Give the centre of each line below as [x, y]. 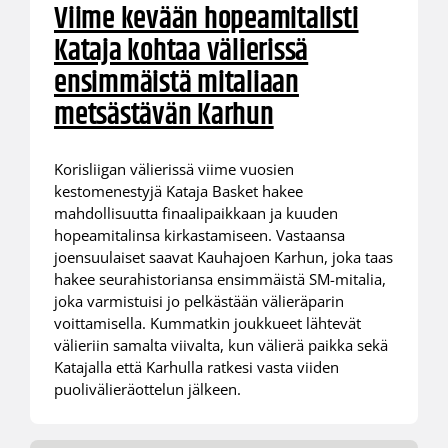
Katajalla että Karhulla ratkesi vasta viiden [196, 366]
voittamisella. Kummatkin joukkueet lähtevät [207, 322]
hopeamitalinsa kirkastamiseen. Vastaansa [199, 234]
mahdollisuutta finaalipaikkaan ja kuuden [195, 212]
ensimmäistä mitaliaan [176, 84]
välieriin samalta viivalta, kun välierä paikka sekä [220, 344]
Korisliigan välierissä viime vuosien [173, 168]
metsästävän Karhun [163, 116]
